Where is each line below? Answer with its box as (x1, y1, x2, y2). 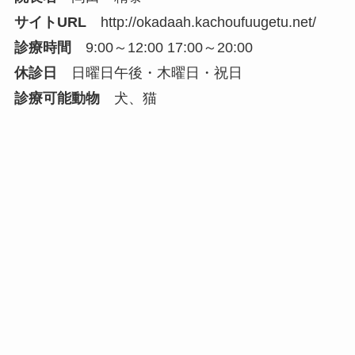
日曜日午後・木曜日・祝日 (56, 64, 242, 81)
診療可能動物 (13, 90, 100, 106)
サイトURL (13, 13, 86, 30)
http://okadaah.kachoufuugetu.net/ (100, 13, 316, 30)
